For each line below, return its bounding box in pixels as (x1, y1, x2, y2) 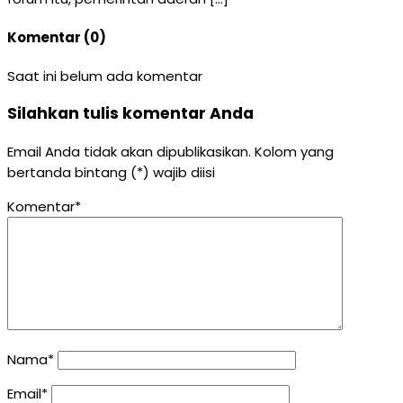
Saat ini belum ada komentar (7, 66, 202, 85)
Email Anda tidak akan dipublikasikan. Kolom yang (7, 141, 334, 161)
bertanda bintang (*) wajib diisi (7, 162, 215, 182)
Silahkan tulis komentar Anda (7, 103, 254, 125)
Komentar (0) (7, 27, 106, 47)
